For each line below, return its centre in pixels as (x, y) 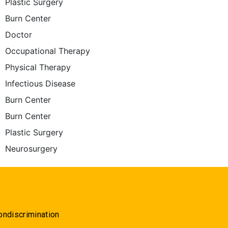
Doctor (19, 35)
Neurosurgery (32, 149)
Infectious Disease (40, 83)
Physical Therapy (38, 67)
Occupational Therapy (48, 51)
